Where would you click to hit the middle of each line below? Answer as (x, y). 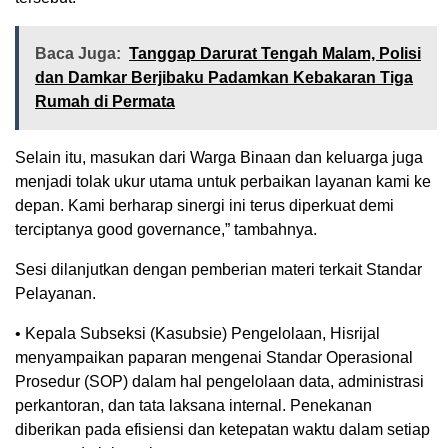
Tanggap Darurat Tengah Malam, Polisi (275, 54)
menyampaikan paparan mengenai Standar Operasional (214, 358)
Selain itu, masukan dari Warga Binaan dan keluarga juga (219, 158)
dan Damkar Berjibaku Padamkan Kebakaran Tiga (224, 78)
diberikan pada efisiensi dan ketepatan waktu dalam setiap (222, 430)
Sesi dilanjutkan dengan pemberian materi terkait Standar (218, 270)
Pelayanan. (55, 294)
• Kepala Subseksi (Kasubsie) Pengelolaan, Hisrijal (197, 334)
